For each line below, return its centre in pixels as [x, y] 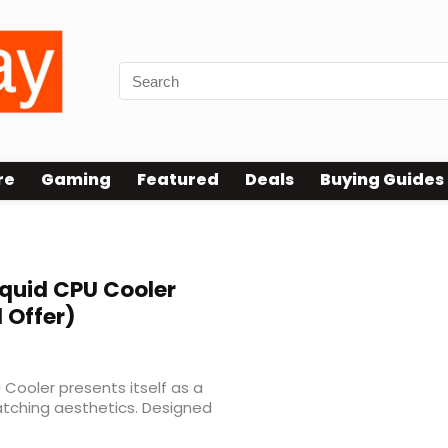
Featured [178, 180]
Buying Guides [382, 180]
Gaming [76, 180]
